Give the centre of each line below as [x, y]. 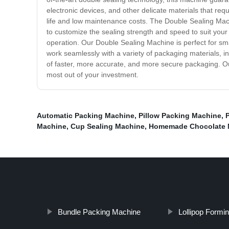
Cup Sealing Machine [108, 127]
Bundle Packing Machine [99, 212]
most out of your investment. [93, 75]
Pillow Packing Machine [180, 116]
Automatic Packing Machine [86, 116]
